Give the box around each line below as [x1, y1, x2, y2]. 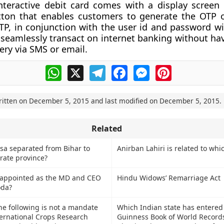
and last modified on [88, 96, 159, 105]
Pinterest [171, 63, 206, 74]
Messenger [149, 63, 192, 74]
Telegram [105, 63, 141, 74]
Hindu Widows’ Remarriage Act [116, 173, 220, 182]
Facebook [127, 63, 164, 74]
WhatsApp [61, 63, 100, 74]
